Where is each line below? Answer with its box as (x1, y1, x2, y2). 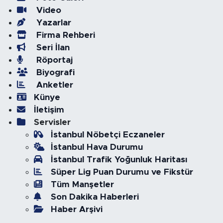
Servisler (33, 118, 71, 126)
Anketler (33, 81, 73, 89)
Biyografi (33, 68, 75, 77)
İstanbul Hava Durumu (50, 143, 143, 151)
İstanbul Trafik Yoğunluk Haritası (50, 155, 187, 164)
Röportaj (33, 56, 73, 64)
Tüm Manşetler (50, 180, 114, 189)
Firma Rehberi (33, 31, 95, 39)
